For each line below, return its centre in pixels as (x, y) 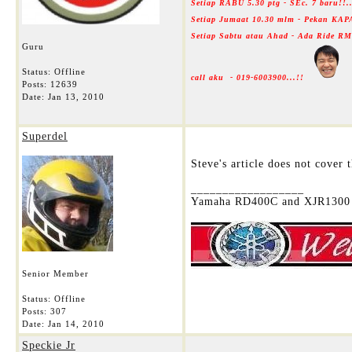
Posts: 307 (44, 311)
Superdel (45, 136)
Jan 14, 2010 (76, 324)
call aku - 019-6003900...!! (249, 77)
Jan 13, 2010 (76, 97)
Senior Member (55, 273)
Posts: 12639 (50, 84)
